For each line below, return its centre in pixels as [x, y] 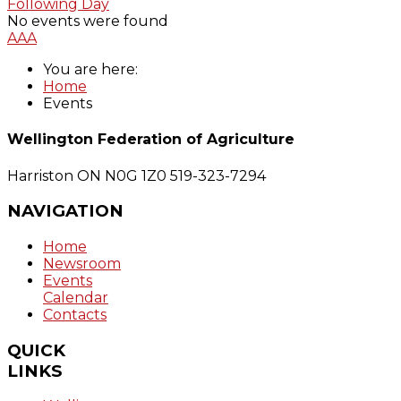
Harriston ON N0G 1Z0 [87, 175]
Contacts [75, 315]
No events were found [88, 21]
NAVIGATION [65, 211]
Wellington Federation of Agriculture [151, 140]
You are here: [94, 70]
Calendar [76, 298]
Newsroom [82, 264]
